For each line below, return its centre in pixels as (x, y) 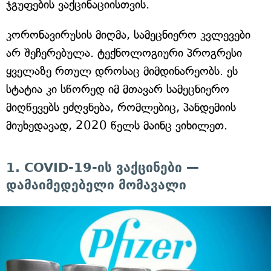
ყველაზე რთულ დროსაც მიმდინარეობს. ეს (122, 71)
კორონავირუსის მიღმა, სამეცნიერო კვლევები (128, 35)
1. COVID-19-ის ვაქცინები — (103, 168)
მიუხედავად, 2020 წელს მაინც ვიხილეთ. (117, 126)
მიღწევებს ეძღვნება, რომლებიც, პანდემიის (121, 108)
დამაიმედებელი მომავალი (96, 185)
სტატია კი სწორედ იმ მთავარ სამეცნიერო (118, 90)
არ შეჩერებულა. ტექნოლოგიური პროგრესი (124, 53)
